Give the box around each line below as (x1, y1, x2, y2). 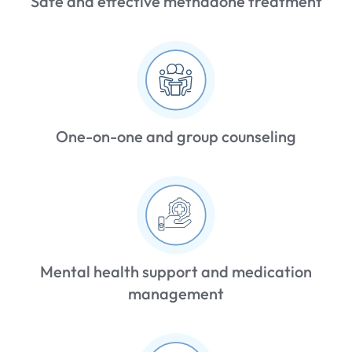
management (128, 283, 224, 303)
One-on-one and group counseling (56, 126, 296, 146)
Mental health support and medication (40, 261, 312, 281)
